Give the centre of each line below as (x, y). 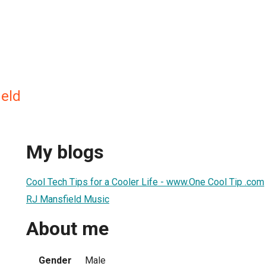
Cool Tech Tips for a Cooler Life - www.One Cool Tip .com (145, 182)
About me (67, 229)
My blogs (65, 152)
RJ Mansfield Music (68, 199)
